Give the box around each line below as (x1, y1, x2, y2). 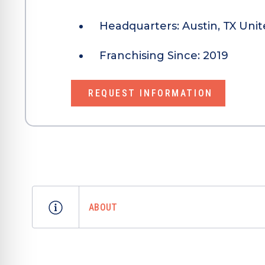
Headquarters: (99, 20, 182, 33)
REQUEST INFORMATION (88, 88, 213, 99)
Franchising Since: (99, 49, 203, 62)
